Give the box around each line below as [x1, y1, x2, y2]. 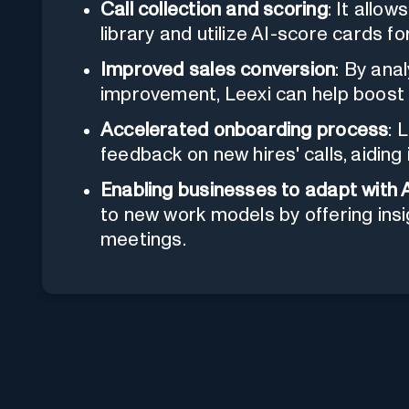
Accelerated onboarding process [100, 120, 389, 140]
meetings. [100, 229, 186, 249]
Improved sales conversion [100, 59, 336, 79]
